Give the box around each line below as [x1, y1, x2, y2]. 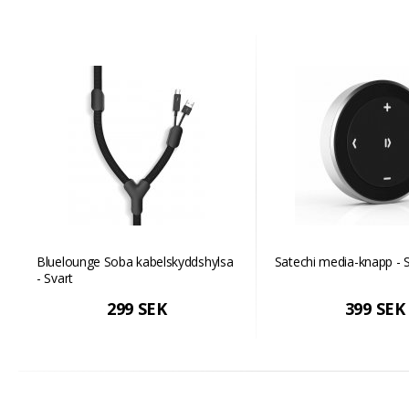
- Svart [37, 269, 73, 287]
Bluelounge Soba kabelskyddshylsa [37, 253, 234, 270]
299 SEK [106, 298, 167, 320]
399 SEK [344, 298, 405, 320]
